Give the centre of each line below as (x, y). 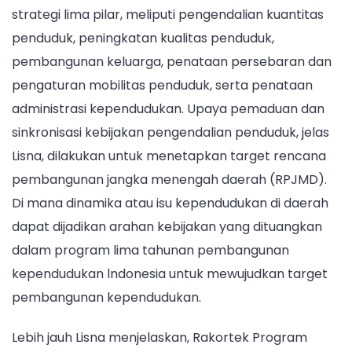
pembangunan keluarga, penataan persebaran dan (172, 61)
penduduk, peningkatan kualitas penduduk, (143, 38)
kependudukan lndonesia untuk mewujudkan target (170, 273)
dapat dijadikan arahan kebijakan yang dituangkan (167, 226)
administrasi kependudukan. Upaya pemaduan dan (168, 108)
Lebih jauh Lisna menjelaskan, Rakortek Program (159, 338)
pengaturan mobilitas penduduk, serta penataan (162, 85)
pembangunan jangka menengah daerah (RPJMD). (169, 179)
